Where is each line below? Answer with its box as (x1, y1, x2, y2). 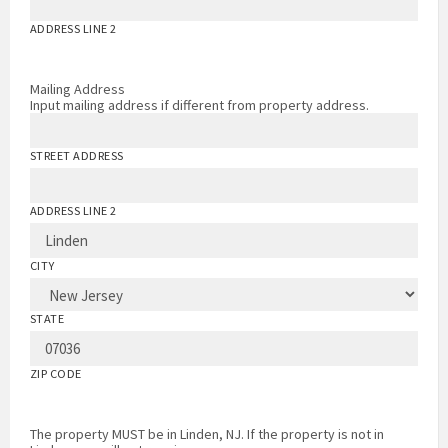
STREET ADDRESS (30, 148, 124, 164)
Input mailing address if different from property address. (30, 96, 369, 115)
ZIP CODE (30, 366, 82, 382)
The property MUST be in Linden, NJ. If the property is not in (30, 425, 384, 444)
